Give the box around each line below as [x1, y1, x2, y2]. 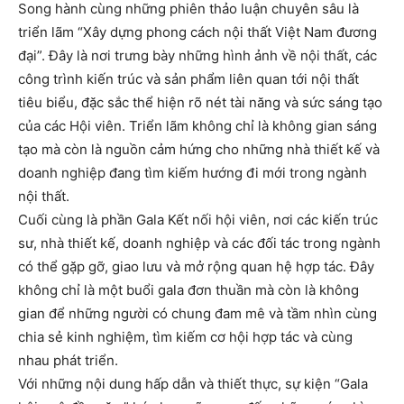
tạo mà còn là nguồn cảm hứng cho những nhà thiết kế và [18, 140, 380, 158]
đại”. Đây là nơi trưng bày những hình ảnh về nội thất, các [18, 46, 377, 64]
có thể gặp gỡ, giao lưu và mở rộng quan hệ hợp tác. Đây [18, 257, 374, 275]
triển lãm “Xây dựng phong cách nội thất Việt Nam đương [18, 23, 377, 41]
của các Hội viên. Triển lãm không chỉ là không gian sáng [18, 116, 377, 134]
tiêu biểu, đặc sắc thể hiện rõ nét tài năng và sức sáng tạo [18, 93, 382, 111]
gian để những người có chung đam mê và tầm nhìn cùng [18, 304, 377, 322]
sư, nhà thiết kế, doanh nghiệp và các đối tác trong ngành [18, 234, 381, 252]
